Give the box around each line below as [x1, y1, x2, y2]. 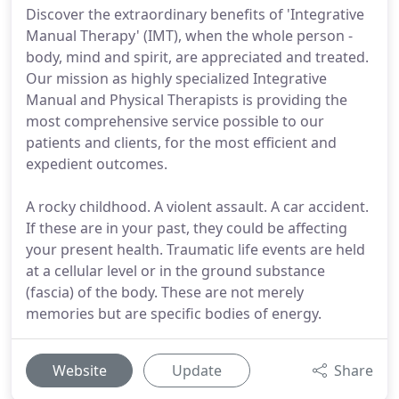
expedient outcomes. [26, 154, 167, 174]
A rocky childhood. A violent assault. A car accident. [26, 197, 369, 216]
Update [172, 361, 222, 380]
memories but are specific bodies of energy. [26, 304, 322, 323]
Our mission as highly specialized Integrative [26, 69, 327, 88]
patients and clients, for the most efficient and [26, 133, 337, 152]
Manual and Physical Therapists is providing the [26, 90, 347, 110]
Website [52, 361, 107, 380]
